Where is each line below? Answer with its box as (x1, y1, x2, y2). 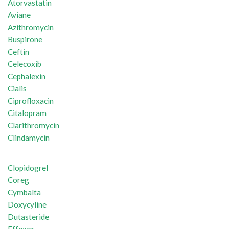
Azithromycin (8, 22, 54, 32)
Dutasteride (8, 212, 49, 222)
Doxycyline (8, 200, 47, 210)
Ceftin (8, 47, 29, 57)
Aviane (8, 10, 31, 20)
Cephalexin (8, 72, 45, 81)
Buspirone (8, 35, 42, 44)
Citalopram (8, 108, 47, 118)
